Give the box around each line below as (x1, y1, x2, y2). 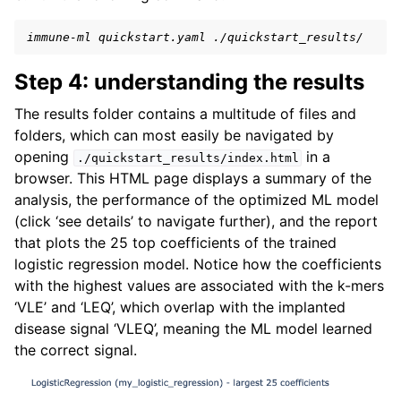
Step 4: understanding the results (14, 69, 364, 95)
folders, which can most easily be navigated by (14, 126, 334, 144)
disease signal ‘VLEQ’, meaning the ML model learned (14, 320, 372, 337)
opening (14, 148, 73, 166)
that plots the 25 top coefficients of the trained (14, 234, 337, 252)
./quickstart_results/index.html (76, 151, 299, 165)
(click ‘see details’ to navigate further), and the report (14, 212, 378, 230)
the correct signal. (14, 341, 137, 359)
